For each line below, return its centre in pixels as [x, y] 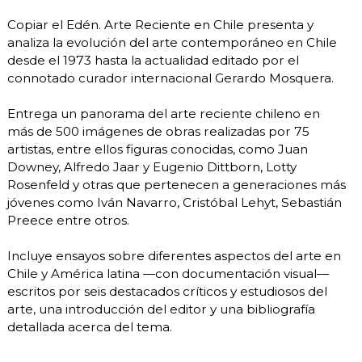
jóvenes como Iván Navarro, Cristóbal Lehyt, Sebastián [175, 202]
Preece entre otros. [68, 220]
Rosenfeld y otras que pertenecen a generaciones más [177, 184]
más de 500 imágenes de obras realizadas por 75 [158, 131]
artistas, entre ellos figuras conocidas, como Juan [158, 149]
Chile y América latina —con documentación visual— [168, 273]
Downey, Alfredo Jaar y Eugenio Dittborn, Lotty [152, 166]
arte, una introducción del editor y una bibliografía [161, 309]
